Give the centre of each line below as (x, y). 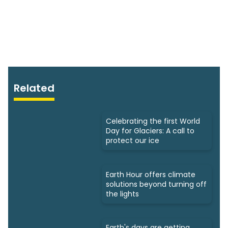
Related (34, 88)
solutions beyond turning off (156, 184)
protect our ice (133, 140)
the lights (122, 194)
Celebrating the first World (153, 121)
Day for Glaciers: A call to (150, 131)
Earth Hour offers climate (151, 174)
